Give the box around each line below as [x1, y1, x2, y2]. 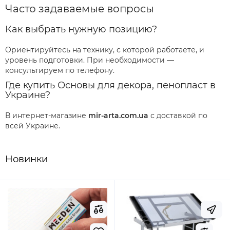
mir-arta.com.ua [88, 111, 148, 120]
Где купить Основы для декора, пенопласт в [5, 80, 216, 91]
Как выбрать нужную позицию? [5, 24, 157, 35]
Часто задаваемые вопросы [5, 3, 154, 15]
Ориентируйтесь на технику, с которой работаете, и [5, 45, 204, 54]
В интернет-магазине [5, 111, 88, 120]
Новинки [5, 154, 48, 165]
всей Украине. [5, 121, 60, 130]
